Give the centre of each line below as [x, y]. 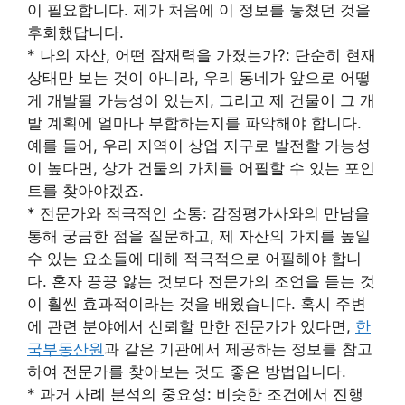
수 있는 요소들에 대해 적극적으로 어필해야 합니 [194, 258]
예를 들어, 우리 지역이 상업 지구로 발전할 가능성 [199, 145]
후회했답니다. [75, 32]
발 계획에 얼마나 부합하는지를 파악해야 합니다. [194, 122]
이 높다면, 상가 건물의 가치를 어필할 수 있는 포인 [201, 168]
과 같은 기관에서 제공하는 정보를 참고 [238, 348]
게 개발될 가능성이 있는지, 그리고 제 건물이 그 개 [201, 100]
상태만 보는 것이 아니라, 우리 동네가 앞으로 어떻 [199, 77]
